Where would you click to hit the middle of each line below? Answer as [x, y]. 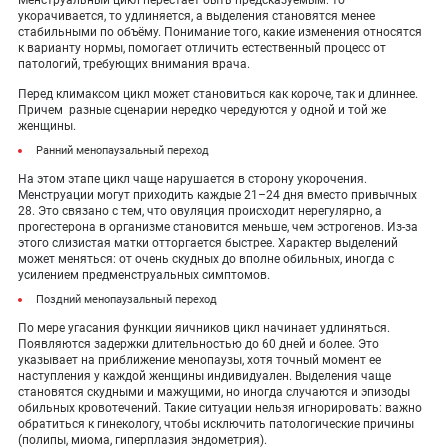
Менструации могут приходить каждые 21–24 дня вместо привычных [217, 195]
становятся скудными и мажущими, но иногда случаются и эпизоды [214, 392]
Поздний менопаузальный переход [126, 299]
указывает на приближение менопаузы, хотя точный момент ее [199, 360]
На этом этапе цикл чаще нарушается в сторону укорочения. [192, 179]
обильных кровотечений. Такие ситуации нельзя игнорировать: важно [220, 408]
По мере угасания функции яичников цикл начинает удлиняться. [204, 328]
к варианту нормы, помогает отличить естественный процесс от [202, 48]
